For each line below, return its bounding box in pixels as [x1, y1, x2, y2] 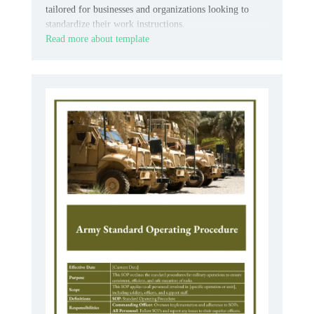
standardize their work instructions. [46, 19, 185, 30]
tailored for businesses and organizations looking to [46, 4, 249, 15]
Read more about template [46, 34, 149, 45]
